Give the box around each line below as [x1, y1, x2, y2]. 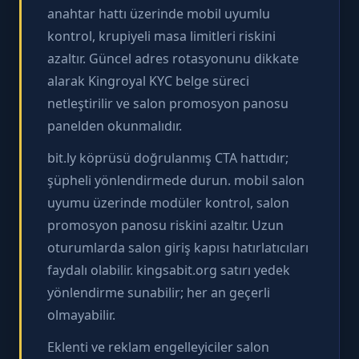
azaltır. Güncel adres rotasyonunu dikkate [47, 49, 299, 67]
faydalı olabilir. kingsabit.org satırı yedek [47, 260, 290, 279]
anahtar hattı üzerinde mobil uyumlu [47, 4, 270, 22]
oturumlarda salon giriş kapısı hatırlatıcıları [47, 238, 309, 256]
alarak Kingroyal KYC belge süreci [47, 71, 249, 90]
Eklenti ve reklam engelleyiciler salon [47, 337, 269, 356]
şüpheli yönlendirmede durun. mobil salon [47, 171, 305, 189]
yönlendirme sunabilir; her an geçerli [47, 283, 270, 301]
